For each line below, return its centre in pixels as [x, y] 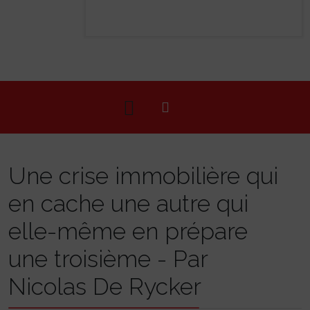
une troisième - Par [108, 259]
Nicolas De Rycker [105, 287]
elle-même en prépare [128, 231]
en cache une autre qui [128, 204]
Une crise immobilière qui [143, 176]
